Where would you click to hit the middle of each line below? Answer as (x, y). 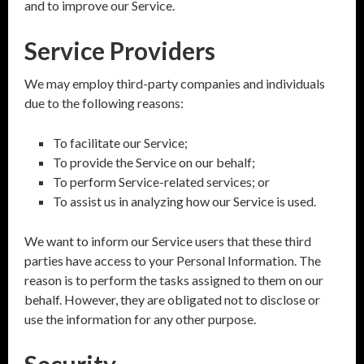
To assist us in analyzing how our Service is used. (184, 201)
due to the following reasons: (104, 103)
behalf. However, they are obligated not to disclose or (172, 299)
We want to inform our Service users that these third (168, 241)
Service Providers (120, 50)
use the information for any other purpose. (140, 319)
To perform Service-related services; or (161, 182)
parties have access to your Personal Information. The (173, 260)
